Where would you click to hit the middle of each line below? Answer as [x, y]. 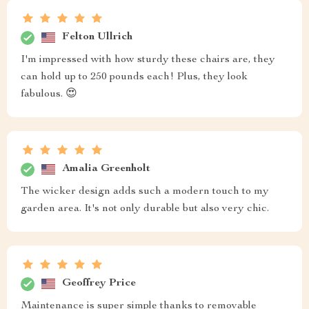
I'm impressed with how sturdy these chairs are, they [148, 60]
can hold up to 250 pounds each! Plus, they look [134, 77]
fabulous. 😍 [49, 94]
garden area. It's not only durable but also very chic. [145, 209]
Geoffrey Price [99, 284]
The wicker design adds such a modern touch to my [145, 191]
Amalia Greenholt [106, 169]
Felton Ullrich [97, 38]
